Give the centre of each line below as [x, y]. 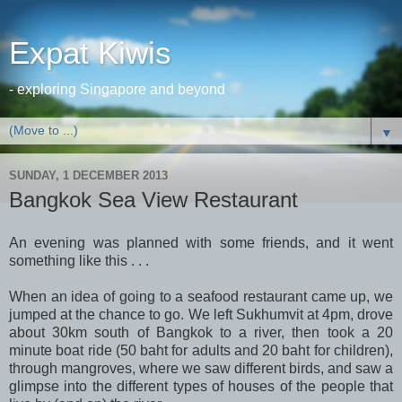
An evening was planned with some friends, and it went [201, 242]
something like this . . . [79, 260]
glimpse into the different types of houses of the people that [201, 386]
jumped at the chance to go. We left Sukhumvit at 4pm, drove [201, 314]
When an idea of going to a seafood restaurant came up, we [201, 296]
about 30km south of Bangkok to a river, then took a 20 [201, 332]
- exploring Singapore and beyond [117, 89]
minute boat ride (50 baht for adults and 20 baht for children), [201, 350]
